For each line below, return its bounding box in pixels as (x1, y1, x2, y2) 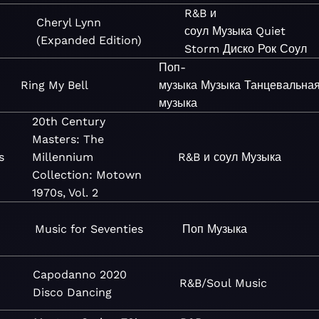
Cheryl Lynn (36, 15, 101, 29)
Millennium (32, 150, 94, 164)
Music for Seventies (34, 222, 143, 236)
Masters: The (32, 132, 105, 146)
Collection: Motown (32, 168, 142, 182)
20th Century (32, 115, 106, 128)
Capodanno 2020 (33, 267, 127, 281)
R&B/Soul (179, 276, 231, 290)
